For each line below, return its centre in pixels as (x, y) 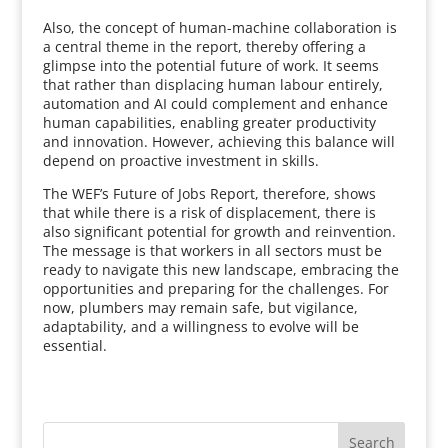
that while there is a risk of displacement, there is (209, 212)
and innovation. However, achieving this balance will (218, 141)
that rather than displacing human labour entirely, (212, 84)
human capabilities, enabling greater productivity (209, 122)
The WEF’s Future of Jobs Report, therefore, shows (209, 193)
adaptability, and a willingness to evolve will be (200, 326)
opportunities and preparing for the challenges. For (215, 288)
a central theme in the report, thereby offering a (204, 46)
